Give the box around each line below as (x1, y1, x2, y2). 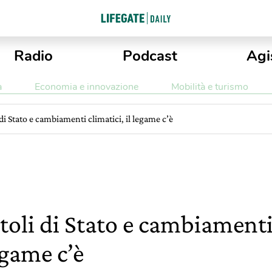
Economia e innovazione (34, 80, 138, 93)
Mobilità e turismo (171, 80, 248, 93)
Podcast (122, 46, 177, 66)
